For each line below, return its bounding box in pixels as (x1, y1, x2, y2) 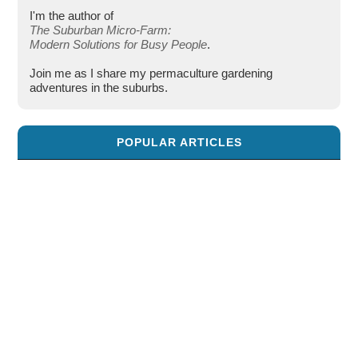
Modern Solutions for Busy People (30, 37, 208, 51)
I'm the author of (30, 8, 114, 22)
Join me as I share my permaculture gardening (30, 66, 273, 80)
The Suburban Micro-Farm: (30, 22, 172, 37)
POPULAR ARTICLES (116, 135, 242, 149)
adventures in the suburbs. (30, 80, 169, 94)
